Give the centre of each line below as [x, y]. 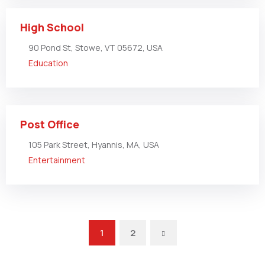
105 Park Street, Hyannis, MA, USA [94, 145]
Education [48, 63]
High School [52, 27]
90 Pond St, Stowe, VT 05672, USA [96, 48]
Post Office [50, 124]
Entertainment [57, 160]
